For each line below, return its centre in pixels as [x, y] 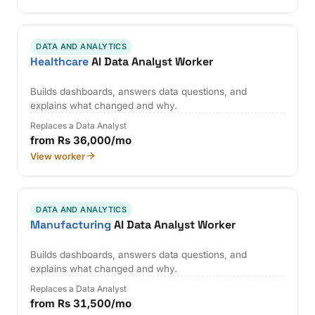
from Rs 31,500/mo [81, 303]
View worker [58, 156]
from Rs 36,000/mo [81, 140]
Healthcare [60, 62]
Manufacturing [71, 224]
